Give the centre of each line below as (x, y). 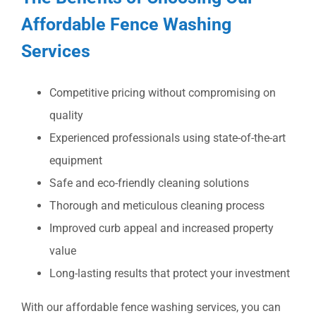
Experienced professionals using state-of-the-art (168, 138)
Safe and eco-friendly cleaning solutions (149, 183)
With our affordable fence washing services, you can (151, 308)
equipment (76, 161)
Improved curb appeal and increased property (162, 229)
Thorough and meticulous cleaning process (157, 206)
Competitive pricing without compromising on (163, 93)
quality (66, 116)
